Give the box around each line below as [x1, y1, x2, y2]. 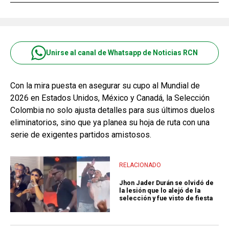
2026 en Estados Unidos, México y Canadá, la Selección [10, 93, 210, 103]
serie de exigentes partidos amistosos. [10, 129, 151, 140]
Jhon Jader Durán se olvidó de [119, 178, 214, 187]
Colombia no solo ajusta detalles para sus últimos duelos [10, 105, 215, 115]
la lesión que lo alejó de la [119, 186, 200, 194]
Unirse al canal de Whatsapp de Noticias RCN [46, 49, 198, 57]
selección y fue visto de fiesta [119, 194, 213, 202]
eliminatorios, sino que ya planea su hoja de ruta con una [10, 117, 210, 127]
